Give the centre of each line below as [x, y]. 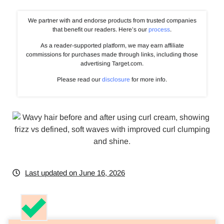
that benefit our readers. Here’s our [100, 29]
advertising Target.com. [112, 63]
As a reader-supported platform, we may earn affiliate [112, 45]
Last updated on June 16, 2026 [75, 172]
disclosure [116, 80]
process [159, 29]
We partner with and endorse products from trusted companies [112, 20]
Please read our [79, 80]
